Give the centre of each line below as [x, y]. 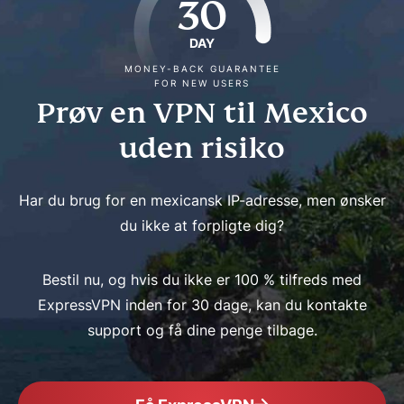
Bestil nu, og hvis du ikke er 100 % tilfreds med [202, 279]
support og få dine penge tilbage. [202, 330]
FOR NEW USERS [202, 83]
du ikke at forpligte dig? [202, 225]
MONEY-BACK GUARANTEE [202, 68]
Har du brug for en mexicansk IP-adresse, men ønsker [202, 200]
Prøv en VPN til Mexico [202, 112]
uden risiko [202, 147]
